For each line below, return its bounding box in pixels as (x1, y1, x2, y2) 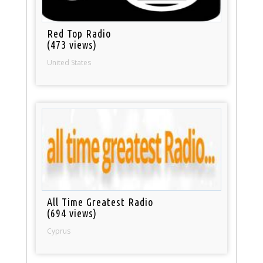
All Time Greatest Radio (47, 196, 154, 208)
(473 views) (47, 38, 97, 50)
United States (47, 57, 92, 68)
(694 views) (47, 207, 97, 220)
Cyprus (47, 226, 71, 237)
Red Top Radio (47, 27, 112, 39)
